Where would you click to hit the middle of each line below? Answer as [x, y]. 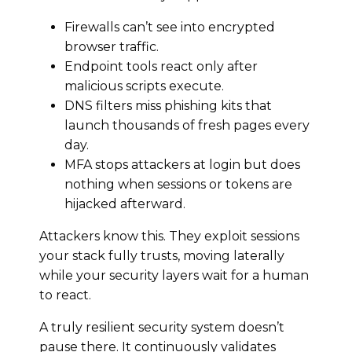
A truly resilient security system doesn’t [162, 327]
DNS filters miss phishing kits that [168, 105]
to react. [65, 295]
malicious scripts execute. [144, 86]
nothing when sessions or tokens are [178, 184]
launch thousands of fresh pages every [187, 125]
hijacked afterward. [125, 203]
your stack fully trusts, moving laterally [162, 255]
